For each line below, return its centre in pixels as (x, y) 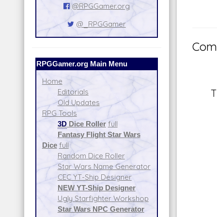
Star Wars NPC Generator (101, 209)
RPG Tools (59, 113)
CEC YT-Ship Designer (94, 177)
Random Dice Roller (91, 156)
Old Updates (78, 103)
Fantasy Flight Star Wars (99, 135)
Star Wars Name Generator (104, 167)
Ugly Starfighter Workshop (103, 199)
